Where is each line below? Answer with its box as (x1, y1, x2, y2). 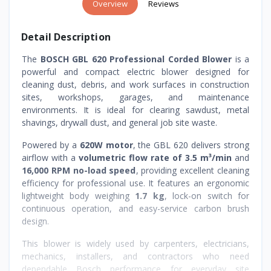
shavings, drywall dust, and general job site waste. (22, 116, 217, 128)
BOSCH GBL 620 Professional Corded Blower (40, 53, 232, 65)
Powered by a (22, 139, 80, 151)
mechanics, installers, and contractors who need (22, 250, 249, 262)
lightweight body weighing (22, 189, 135, 201)
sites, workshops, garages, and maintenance (22, 91, 249, 103)
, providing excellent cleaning (135, 164, 249, 176)
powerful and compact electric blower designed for (22, 65, 249, 77)
